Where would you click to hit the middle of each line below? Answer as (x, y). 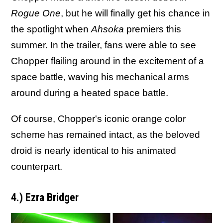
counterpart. (37, 166)
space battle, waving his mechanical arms (100, 77)
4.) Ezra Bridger (45, 197)
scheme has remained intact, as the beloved (106, 134)
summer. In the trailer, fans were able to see (104, 45)
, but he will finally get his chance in (135, 13)
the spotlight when (51, 29)
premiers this (154, 29)
